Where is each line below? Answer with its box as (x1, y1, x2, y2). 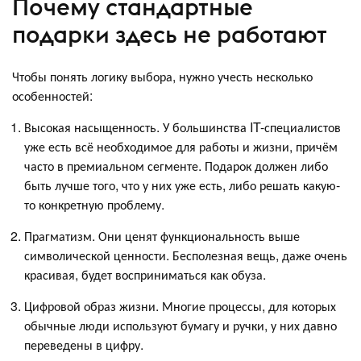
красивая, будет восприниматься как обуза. (24, 264, 266, 284)
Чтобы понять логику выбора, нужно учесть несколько (12, 66, 313, 85)
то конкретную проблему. (24, 194, 164, 214)
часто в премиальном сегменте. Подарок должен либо (24, 156, 328, 175)
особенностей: (12, 85, 93, 105)
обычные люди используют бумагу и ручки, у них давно (24, 315, 337, 334)
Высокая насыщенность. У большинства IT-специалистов (24, 117, 341, 136)
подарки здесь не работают (12, 19, 327, 50)
